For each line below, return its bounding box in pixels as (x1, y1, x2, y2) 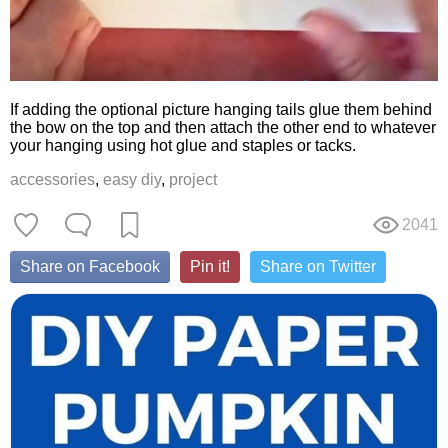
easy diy (103, 171, 161, 189)
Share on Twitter (260, 258, 376, 276)
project (169, 171, 217, 189)
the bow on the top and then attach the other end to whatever (10, 119, 436, 137)
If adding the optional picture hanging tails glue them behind (10, 101, 432, 119)
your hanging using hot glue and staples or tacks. (10, 137, 356, 155)
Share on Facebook (20, 258, 160, 276)
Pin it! (190, 258, 230, 276)
